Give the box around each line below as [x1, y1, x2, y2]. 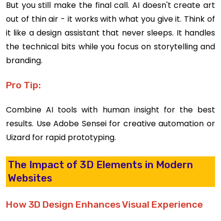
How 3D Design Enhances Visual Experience [6, 199, 203, 211]
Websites [8, 172, 53, 184]
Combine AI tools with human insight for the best [6, 104, 215, 115]
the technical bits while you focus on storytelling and [6, 40, 215, 52]
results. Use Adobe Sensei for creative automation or [6, 117, 215, 129]
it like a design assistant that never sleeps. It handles [6, 27, 215, 38]
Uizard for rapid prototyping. [6, 131, 116, 143]
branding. [6, 54, 42, 66]
